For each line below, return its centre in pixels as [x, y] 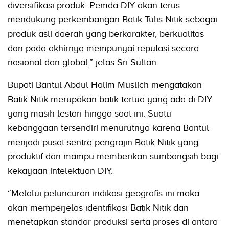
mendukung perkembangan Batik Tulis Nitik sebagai [112, 20]
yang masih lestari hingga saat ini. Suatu [89, 114]
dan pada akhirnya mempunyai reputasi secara [103, 48]
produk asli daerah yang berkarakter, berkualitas [106, 34]
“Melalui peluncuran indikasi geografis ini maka [104, 193]
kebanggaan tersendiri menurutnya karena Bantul [108, 128]
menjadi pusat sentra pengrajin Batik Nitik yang [103, 142]
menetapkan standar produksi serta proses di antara [113, 222]
